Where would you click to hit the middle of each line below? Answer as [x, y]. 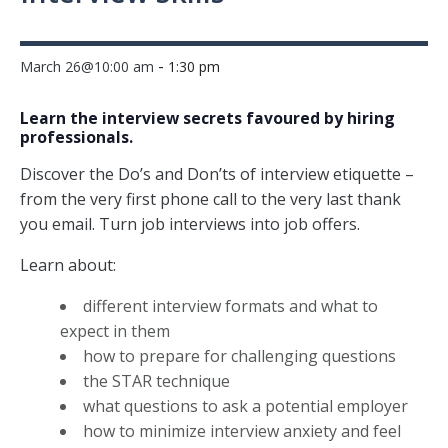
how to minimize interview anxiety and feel [242, 431]
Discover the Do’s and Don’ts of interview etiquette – [217, 174]
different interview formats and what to [230, 306]
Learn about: [68, 265]
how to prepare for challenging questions [239, 356]
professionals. [76, 137]
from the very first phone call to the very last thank [210, 199]
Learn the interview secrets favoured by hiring [207, 118]
